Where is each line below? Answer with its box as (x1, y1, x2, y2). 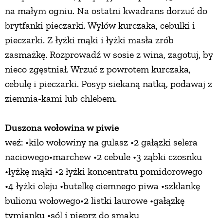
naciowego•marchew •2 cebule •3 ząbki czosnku (5, 151, 202, 163)
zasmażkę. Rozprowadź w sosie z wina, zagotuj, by (5, 49, 213, 61)
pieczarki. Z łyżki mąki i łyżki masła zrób (5, 34, 174, 46)
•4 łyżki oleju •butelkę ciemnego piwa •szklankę (5, 180, 200, 192)
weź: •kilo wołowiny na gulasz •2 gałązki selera (5, 136, 198, 148)
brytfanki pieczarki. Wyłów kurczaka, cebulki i (5, 19, 195, 32)
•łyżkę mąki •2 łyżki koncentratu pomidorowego (5, 165, 202, 178)
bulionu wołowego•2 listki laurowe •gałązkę (5, 195, 184, 207)
